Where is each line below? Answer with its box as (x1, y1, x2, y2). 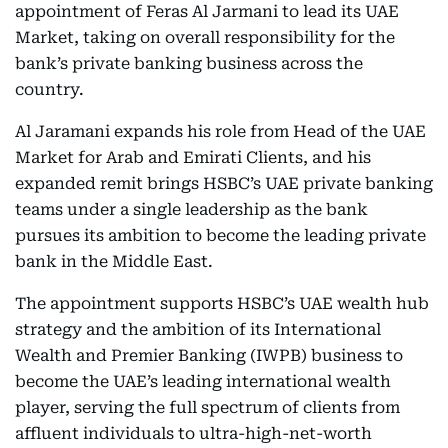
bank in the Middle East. (15, 252, 213, 271)
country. (15, 80, 84, 99)
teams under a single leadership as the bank (15, 200, 368, 219)
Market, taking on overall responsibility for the (15, 28, 395, 47)
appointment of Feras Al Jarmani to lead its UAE (15, 2, 399, 21)
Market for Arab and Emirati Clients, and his (15, 148, 371, 167)
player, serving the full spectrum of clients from (15, 398, 400, 417)
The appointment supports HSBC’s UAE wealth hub (15, 294, 429, 313)
